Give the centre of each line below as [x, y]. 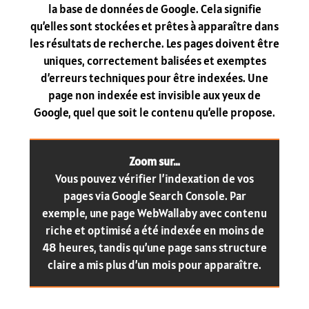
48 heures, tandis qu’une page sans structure [154, 247]
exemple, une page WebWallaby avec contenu [154, 213]
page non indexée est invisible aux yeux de [154, 95]
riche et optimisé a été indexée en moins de [154, 230]
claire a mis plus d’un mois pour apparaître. [154, 265]
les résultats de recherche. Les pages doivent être [154, 43]
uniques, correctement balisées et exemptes [154, 60]
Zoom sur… [154, 161]
